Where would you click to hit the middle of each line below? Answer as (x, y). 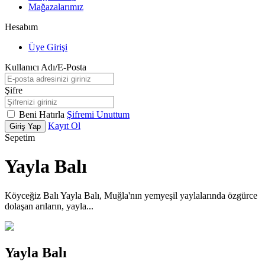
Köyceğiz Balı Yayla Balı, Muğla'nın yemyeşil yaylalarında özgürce (131, 195)
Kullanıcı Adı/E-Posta (46, 67)
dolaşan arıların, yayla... (49, 206)
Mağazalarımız (56, 7)
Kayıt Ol (64, 126)
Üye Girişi (48, 47)
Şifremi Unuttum (98, 114)
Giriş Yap (25, 126)
